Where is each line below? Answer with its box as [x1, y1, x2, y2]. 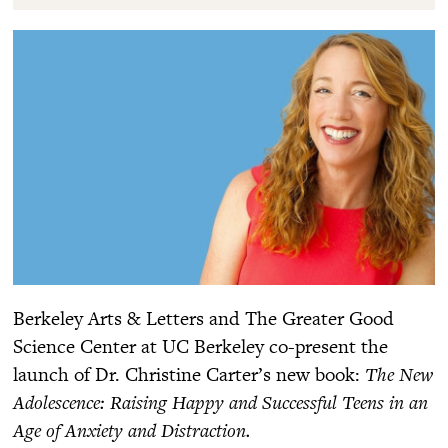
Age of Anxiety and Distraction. [13, 416, 251, 442]
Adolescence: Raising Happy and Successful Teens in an [13, 388, 428, 414]
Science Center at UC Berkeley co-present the [13, 332, 388, 358]
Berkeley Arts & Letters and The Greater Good [13, 304, 394, 330]
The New [360, 360, 433, 386]
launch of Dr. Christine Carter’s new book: [13, 360, 360, 386]
